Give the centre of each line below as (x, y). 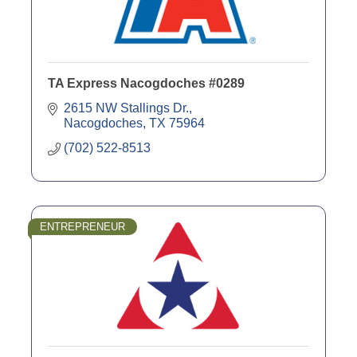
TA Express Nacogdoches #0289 (146, 83)
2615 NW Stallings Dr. (126, 108)
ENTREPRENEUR (82, 226)
